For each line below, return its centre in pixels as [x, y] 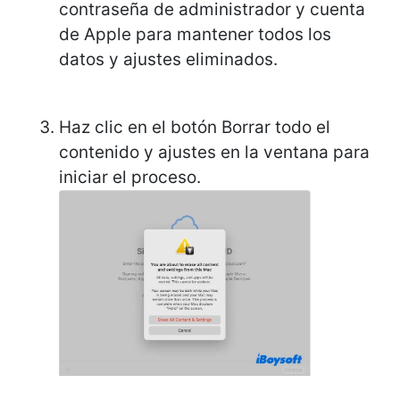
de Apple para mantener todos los [195, 35]
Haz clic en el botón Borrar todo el [195, 128]
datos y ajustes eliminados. [171, 60]
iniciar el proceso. [132, 178]
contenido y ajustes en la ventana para [214, 153]
